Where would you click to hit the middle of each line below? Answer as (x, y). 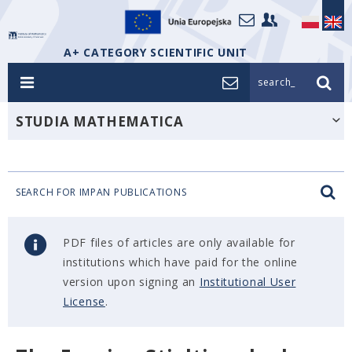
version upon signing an (131, 282)
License (84, 301)
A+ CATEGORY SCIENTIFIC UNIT (156, 52)
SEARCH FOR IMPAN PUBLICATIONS (101, 192)
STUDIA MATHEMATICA (100, 121)
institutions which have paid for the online (181, 262)
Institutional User (247, 282)
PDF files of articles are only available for (179, 242)
